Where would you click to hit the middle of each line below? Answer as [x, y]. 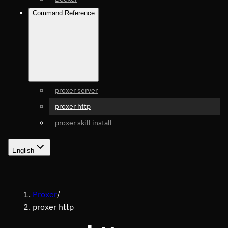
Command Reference [64, 13]
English [23, 150]
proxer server [76, 90]
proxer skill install [83, 123]
